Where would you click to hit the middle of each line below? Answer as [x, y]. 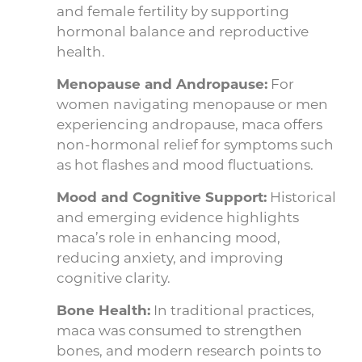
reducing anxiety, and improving [170, 257]
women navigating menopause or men [192, 103]
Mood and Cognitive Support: [162, 196]
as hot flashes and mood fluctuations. [185, 164]
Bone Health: [103, 309]
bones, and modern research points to [189, 349]
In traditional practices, [232, 309]
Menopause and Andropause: [162, 83]
